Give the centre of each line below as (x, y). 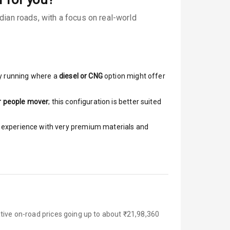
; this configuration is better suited (105, 101)
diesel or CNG (81, 76)
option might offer (134, 76)
